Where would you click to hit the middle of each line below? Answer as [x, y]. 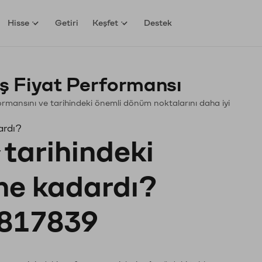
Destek [158, 23]
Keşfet [106, 23]
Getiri [67, 23]
